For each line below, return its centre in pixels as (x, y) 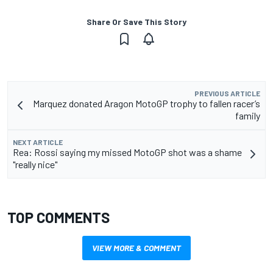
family (248, 115)
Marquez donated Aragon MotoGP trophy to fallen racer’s (147, 103)
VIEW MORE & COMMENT (136, 247)
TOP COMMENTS (58, 217)
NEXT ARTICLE (38, 142)
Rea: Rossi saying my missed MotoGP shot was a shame (127, 152)
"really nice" (35, 164)
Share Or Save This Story (136, 21)
